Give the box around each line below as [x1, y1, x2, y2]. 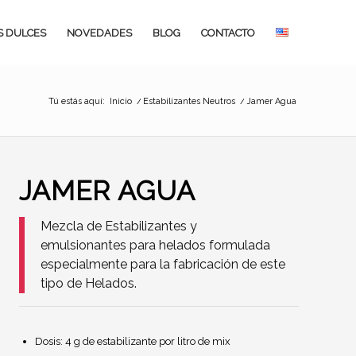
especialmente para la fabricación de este [41, 257, 285, 272]
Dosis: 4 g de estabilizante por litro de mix [35, 335, 230, 348]
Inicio [110, 95, 132, 106]
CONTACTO [201, 27, 255, 39]
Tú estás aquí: [48, 95, 105, 106]
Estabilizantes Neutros [143, 95, 235, 106]
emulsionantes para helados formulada [41, 238, 270, 253]
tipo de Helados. [41, 276, 137, 291]
